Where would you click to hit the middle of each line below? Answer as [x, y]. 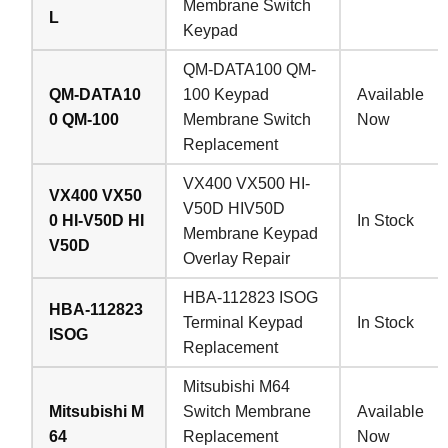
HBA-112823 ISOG [251, 297]
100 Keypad [226, 94]
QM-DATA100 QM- [250, 69]
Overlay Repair [237, 258]
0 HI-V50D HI [97, 220]
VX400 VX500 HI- [247, 183]
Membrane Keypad [251, 233]
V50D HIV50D [234, 208]
